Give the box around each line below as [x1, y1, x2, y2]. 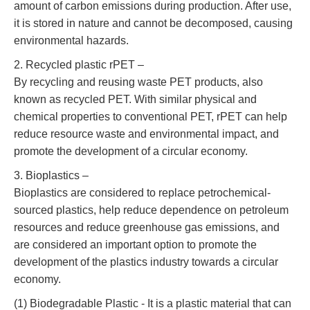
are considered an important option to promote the [14, 238, 257, 250]
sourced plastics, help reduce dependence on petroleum [14, 203, 289, 216]
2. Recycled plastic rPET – [14, 58, 144, 71]
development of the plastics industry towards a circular [14, 255, 278, 268]
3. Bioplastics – [14, 169, 89, 181]
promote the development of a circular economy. [14, 145, 248, 157]
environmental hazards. [14, 34, 129, 46]
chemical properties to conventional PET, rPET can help [14, 110, 287, 122]
